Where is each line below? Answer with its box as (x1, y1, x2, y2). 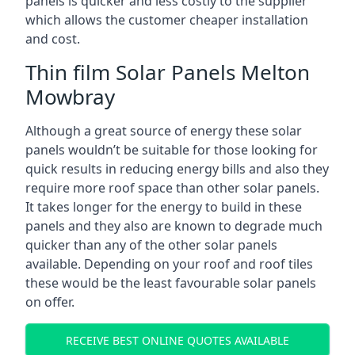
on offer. (25, 293, 74, 311)
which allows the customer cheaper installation (25, 11, 308, 29)
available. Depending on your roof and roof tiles (25, 255, 313, 273)
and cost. (25, 30, 80, 48)
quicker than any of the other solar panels (25, 236, 277, 254)
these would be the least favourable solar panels (25, 274, 316, 292)
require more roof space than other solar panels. (25, 179, 319, 197)
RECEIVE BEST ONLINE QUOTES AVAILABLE (66, 332, 289, 348)
